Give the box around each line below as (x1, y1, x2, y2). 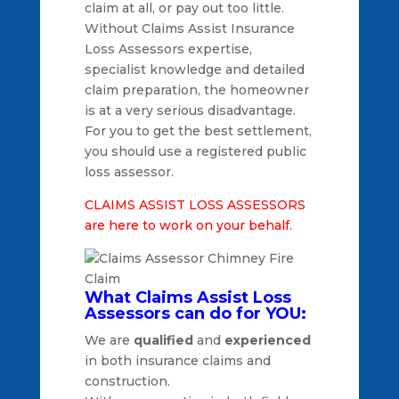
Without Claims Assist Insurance (84, 20, 295, 37)
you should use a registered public (84, 142, 306, 159)
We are (84, 331, 134, 348)
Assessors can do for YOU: (84, 303, 306, 323)
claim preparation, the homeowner (84, 81, 309, 98)
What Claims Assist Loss (84, 287, 291, 307)
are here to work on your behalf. (84, 216, 292, 233)
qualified (133, 331, 193, 348)
